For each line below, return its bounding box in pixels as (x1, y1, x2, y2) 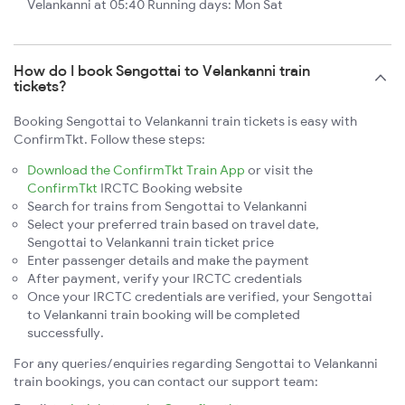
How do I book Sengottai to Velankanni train (14, 61, 310, 80)
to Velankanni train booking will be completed (27, 306, 300, 324)
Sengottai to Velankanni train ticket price (27, 234, 274, 251)
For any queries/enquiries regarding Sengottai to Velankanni (14, 355, 378, 372)
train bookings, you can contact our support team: (14, 373, 318, 391)
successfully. (27, 325, 104, 342)
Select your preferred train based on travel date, (27, 216, 319, 233)
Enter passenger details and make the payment (27, 252, 309, 269)
